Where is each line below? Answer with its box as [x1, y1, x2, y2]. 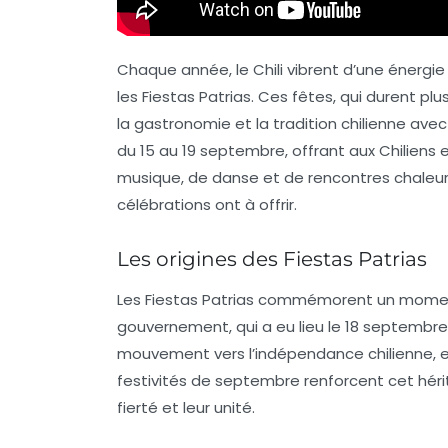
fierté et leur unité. [117, 396, 255, 418]
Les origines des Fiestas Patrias [117, 246, 427, 271]
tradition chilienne [273, 112, 406, 134]
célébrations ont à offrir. [117, 193, 297, 215]
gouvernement [117, 315, 229, 337]
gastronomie [134, 112, 231, 134]
